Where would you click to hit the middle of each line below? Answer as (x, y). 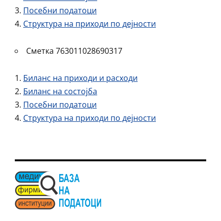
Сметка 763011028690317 (74, 51)
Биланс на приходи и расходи (80, 78)
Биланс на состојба (60, 91)
